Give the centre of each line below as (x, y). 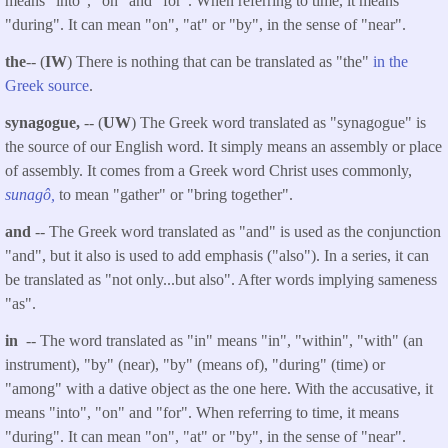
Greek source (47, 86)
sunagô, (30, 194)
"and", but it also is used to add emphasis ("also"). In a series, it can (217, 255)
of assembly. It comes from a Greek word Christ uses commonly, (208, 170)
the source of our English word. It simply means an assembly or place (223, 146)
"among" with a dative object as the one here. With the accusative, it (219, 388)
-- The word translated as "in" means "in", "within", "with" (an (222, 340)
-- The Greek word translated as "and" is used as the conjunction (238, 231)
